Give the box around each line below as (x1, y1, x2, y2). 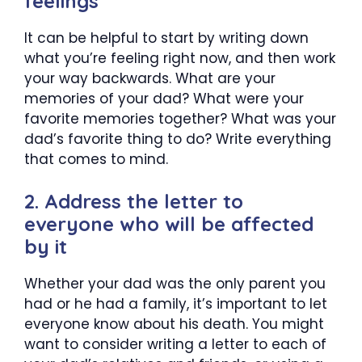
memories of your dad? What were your (24, 88, 304, 108)
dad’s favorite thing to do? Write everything (24, 128, 331, 149)
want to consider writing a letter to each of (24, 335, 326, 354)
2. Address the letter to (24, 189, 243, 213)
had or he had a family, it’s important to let (24, 294, 327, 314)
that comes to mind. (24, 149, 168, 169)
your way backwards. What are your (24, 68, 276, 88)
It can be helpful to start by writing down (24, 27, 309, 48)
